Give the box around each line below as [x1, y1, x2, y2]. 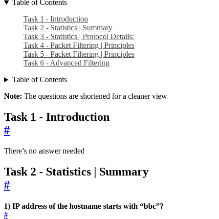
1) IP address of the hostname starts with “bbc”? [4, 202, 164, 211]
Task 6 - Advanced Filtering [23, 59, 109, 67]
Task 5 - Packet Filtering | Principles [23, 50, 134, 59]
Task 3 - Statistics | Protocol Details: [23, 32, 134, 41]
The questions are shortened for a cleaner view [22, 92, 167, 101]
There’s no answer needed [4, 147, 85, 155]
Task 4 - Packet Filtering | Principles [23, 41, 134, 50]
